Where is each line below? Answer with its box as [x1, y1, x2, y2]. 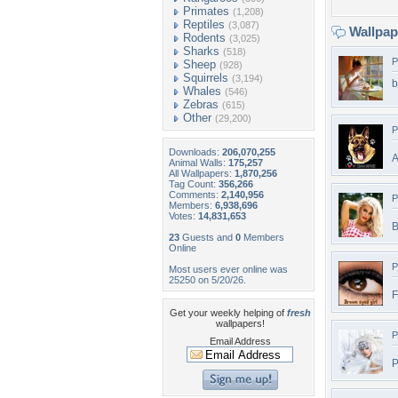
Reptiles [183, 18, 225, 31]
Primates [183, 4, 229, 18]
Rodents [183, 31, 226, 44]
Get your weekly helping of [169, 307, 287, 318]
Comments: [169, 189, 221, 200]
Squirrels [183, 71, 228, 84]
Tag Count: [169, 179, 219, 189]
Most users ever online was [169, 264, 288, 275]
